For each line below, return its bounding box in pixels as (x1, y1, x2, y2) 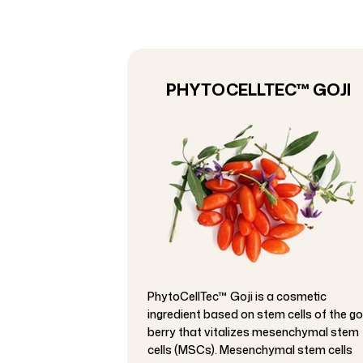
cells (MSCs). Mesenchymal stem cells (147, 342, 352, 358)
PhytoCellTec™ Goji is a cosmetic (147, 288, 327, 305)
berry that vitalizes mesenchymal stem (147, 324, 359, 340)
